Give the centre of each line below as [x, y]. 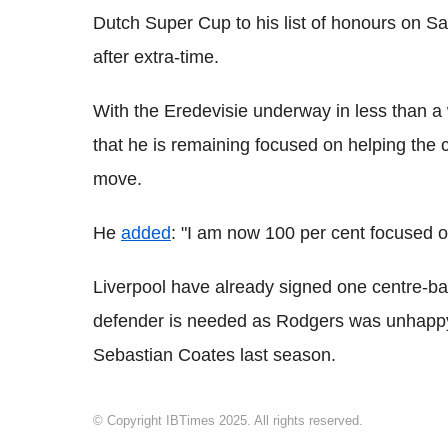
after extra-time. [156, 57]
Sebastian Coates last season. [214, 355]
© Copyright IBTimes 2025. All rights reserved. [228, 421]
